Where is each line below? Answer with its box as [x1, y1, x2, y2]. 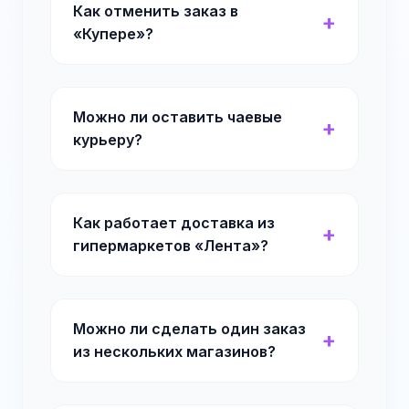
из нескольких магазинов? [73, 342, 276, 361]
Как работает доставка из [73, 214, 275, 232]
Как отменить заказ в [73, 2, 238, 20]
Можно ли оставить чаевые [73, 108, 282, 126]
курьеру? [73, 131, 142, 149]
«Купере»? [73, 25, 153, 43]
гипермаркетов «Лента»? [73, 236, 268, 255]
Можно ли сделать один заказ [73, 320, 306, 338]
